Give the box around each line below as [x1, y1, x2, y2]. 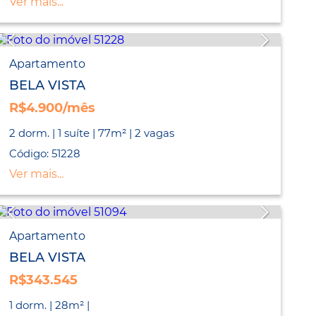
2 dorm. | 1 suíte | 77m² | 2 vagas [9, 126, 175, 140]
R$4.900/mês [9, 100, 96, 116]
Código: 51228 [9, 147, 81, 161]
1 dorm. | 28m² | [9, 298, 90, 312]
